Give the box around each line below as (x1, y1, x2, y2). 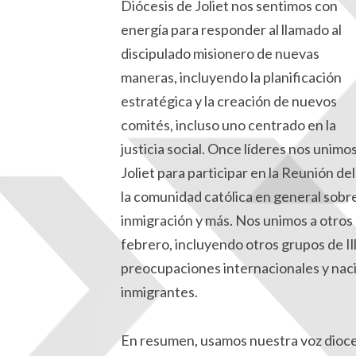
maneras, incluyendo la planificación (121, 68, 342, 87)
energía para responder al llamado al (121, 21, 342, 39)
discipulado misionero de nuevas (121, 44, 319, 63)
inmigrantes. (121, 283, 198, 301)
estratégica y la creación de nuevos (121, 92, 337, 110)
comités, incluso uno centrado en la (121, 116, 336, 134)
